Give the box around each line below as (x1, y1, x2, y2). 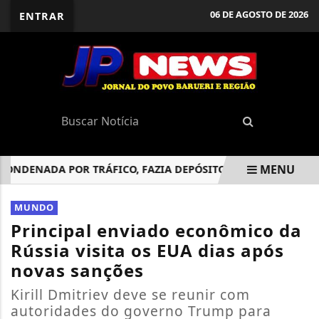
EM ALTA (43, 189, 90, 205)
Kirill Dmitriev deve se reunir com (11, 285, 250, 304)
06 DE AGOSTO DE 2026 (209, 8, 308, 21)
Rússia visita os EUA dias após (11, 239, 284, 262)
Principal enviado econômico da (11, 219, 302, 242)
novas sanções (11, 258, 144, 282)
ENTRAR (19, 9, 65, 23)
